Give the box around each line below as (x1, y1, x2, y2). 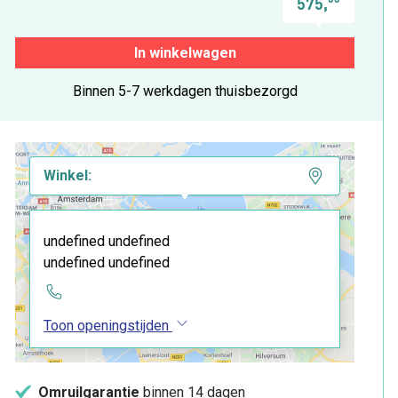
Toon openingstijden (44, 316, 169, 334)
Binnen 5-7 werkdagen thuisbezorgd (72, 82, 298, 99)
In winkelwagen (133, 44, 236, 61)
